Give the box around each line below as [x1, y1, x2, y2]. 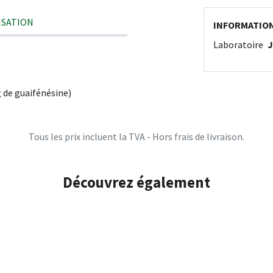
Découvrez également [63, 172, 210, 192]
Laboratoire [213, 38, 265, 51]
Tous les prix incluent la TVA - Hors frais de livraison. [29, 130, 244, 143]
